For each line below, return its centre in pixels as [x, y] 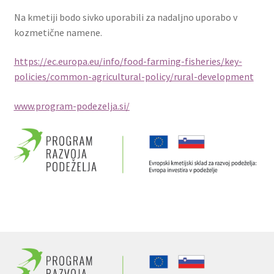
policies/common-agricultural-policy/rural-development [134, 77]
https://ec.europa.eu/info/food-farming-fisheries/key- [128, 61]
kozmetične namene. [58, 32]
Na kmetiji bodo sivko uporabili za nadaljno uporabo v [125, 17]
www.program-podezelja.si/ [72, 106]
